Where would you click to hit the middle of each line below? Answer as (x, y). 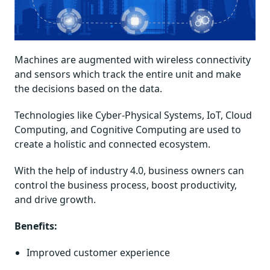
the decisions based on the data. (88, 88)
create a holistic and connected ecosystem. (112, 144)
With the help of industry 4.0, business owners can (129, 170)
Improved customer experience (98, 252)
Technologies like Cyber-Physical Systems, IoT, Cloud (133, 115)
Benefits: (36, 226)
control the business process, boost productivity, (126, 185)
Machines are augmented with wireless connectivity (133, 59)
